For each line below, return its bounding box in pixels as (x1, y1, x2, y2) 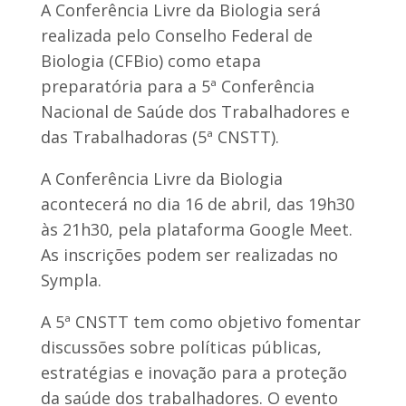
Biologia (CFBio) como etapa (40, 49, 261, 72)
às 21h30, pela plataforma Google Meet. (40, 217, 353, 240)
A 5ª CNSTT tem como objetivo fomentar (40, 310, 361, 333)
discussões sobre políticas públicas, (40, 335, 322, 358)
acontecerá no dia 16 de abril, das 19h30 (40, 192, 354, 215)
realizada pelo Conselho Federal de (40, 24, 313, 46)
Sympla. (40, 268, 101, 291)
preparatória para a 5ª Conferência (40, 74, 314, 97)
